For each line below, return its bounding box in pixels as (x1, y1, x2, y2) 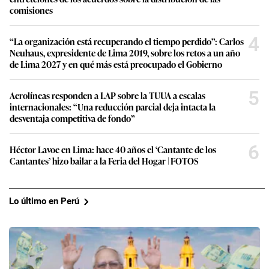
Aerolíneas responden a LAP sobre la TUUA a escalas (10, 4, 205, 17)
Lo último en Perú (9, 112, 79, 123)
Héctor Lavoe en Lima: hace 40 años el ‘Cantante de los (10, 58, 216, 71)
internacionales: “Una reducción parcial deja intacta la (10, 16, 216, 29)
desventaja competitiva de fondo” (10, 27, 135, 40)
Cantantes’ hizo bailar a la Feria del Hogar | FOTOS (10, 70, 198, 83)
